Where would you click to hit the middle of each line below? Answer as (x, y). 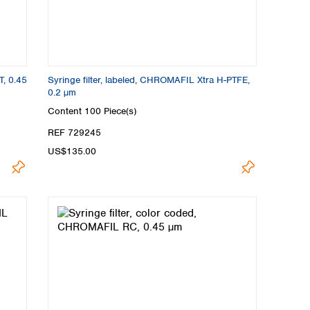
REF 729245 (74, 133)
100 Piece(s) (110, 111)
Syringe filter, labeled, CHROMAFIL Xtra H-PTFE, (149, 80)
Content (66, 111)
